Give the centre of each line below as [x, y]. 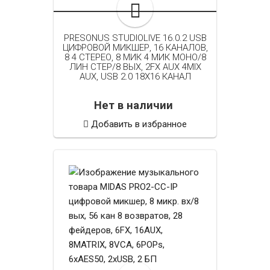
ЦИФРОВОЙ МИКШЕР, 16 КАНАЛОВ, [135, 47]
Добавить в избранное [139, 124]
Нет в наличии [135, 105]
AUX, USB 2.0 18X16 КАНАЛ [135, 76]
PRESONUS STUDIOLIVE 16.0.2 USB [135, 38]
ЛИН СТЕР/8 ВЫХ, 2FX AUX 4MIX [135, 67]
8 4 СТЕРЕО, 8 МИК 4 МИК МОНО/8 [135, 57]
